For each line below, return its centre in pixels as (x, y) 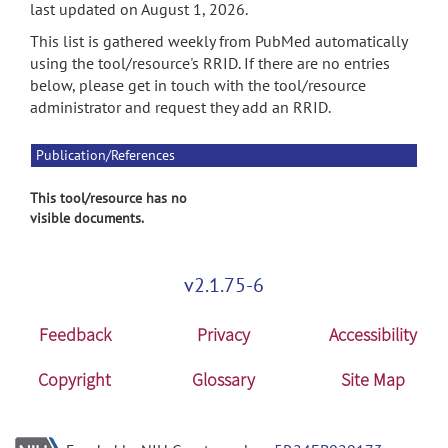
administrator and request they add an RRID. (180, 107)
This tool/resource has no (108, 198)
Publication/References (105, 155)
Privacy (224, 334)
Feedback (74, 334)
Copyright (75, 379)
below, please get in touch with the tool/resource (198, 85)
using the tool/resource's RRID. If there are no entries (210, 63)
